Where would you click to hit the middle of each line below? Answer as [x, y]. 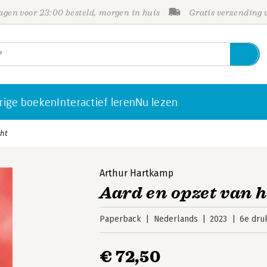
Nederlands [176, 219]
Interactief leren [96, 102]
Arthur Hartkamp [137, 173]
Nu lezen [157, 102]
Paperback [121, 219]
